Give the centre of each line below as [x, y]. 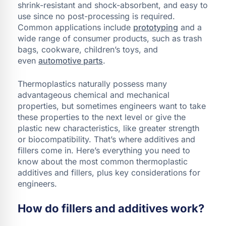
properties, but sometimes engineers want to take [112, 106]
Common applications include [75, 27]
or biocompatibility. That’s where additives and [106, 139]
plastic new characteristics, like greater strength [108, 128]
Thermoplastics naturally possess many [92, 83]
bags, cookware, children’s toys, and [88, 49]
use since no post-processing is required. [96, 16]
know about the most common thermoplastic [103, 161]
